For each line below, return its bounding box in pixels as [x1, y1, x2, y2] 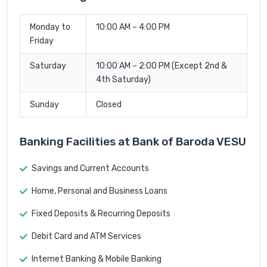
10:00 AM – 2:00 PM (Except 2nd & [96, 61, 227, 72]
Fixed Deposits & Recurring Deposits [32, 209, 170, 219]
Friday [30, 36, 54, 46]
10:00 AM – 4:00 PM [96, 22, 170, 33]
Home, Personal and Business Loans [32, 186, 167, 197]
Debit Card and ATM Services [32, 231, 141, 242]
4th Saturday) [96, 74, 151, 85]
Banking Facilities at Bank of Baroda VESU [20, 135, 246, 149]
